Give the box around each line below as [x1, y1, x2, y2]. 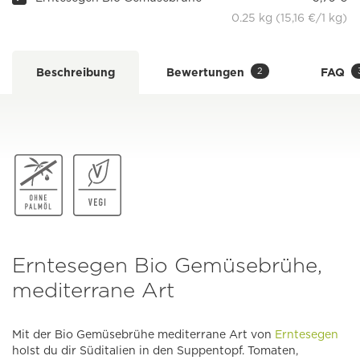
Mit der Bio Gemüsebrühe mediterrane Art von [12, 328, 275, 342]
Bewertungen [166, 66, 244, 80]
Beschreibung [36, 66, 115, 80]
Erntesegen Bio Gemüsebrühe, [12, 252, 322, 278]
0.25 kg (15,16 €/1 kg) [231, 11, 347, 25]
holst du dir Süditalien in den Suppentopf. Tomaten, [12, 344, 298, 358]
